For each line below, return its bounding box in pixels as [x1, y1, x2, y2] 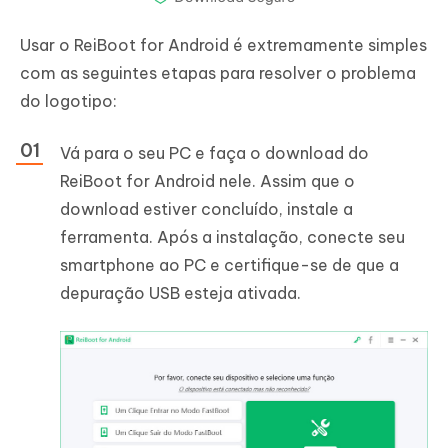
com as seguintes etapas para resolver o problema [20, 62, 416, 83]
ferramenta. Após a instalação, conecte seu [60, 226, 405, 247]
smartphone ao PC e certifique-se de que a [60, 254, 399, 275]
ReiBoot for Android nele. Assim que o [60, 170, 355, 191]
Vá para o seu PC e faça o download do [60, 142, 369, 163]
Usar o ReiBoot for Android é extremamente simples [20, 34, 427, 55]
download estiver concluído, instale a [60, 198, 353, 219]
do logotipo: [20, 90, 117, 111]
